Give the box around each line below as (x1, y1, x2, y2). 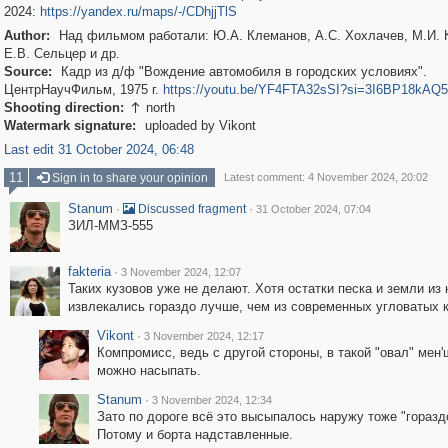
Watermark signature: (3, 118, 136, 133)
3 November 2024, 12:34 (151, 394, 272, 406)
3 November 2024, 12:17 (143, 330, 264, 342)
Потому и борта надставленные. (96, 427, 293, 442)
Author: (3, 28, 50, 43)
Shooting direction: (3, 100, 124, 115)
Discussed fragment (134, 202, 246, 216)
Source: (3, 64, 52, 79)
